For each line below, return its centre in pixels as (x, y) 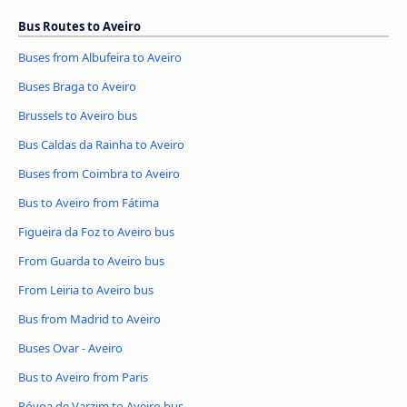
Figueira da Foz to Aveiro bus (96, 231)
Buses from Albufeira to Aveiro (100, 58)
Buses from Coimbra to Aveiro (99, 173)
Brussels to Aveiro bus (78, 116)
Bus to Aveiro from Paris (83, 377)
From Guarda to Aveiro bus (91, 260)
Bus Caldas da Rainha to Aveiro (101, 145)
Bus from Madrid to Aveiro (89, 318)
